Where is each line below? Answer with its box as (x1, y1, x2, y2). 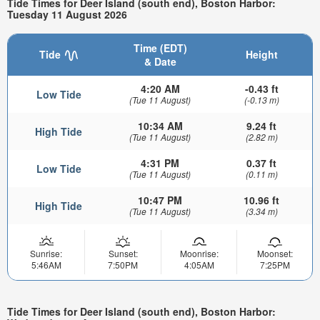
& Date (144, 54, 176, 69)
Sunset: (108, 247, 138, 260)
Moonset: (256, 247, 293, 260)
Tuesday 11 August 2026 (7, 7, 127, 22)
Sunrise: (30, 247, 62, 260)
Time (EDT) (133, 41, 187, 56)
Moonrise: (179, 247, 219, 260)
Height (245, 47, 278, 62)
